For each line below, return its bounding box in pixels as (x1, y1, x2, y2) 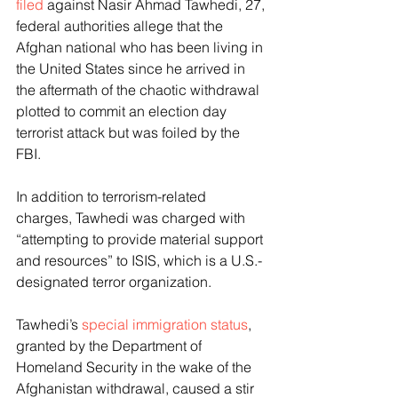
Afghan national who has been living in (16, 38, 267, 56)
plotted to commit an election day (16, 102, 230, 120)
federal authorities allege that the (16, 17, 227, 35)
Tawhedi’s (16, 315, 82, 333)
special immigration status (82, 315, 248, 333)
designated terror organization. (16, 273, 215, 291)
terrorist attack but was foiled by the (16, 123, 243, 141)
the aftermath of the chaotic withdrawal (16, 81, 263, 99)
